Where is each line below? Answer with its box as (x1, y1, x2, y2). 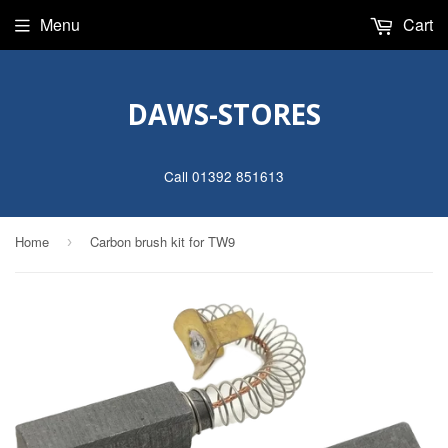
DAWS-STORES (127, 95, 321, 133)
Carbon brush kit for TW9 (90, 232, 235, 251)
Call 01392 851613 (164, 166, 284, 186)
